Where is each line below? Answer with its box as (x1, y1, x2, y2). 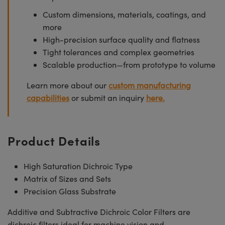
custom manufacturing (108, 79, 191, 90)
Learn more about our (27, 79, 108, 90)
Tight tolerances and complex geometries (43, 46, 194, 57)
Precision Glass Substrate (24, 185, 116, 196)
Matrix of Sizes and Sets (24, 173, 111, 184)
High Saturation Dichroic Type (24, 160, 133, 171)
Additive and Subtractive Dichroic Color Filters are (8, 206, 190, 217)
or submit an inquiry (69, 92, 146, 103)
